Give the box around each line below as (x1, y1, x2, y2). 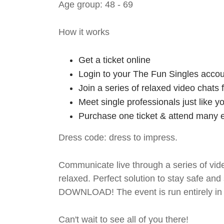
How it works (58, 27, 109, 37)
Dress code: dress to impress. (58, 132, 177, 142)
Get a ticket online (78, 55, 150, 65)
